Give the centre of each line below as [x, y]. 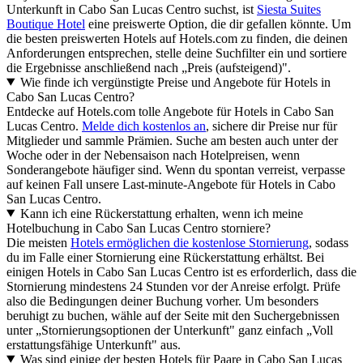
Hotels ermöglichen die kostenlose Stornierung [190, 242]
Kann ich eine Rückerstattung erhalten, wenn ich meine [161, 213]
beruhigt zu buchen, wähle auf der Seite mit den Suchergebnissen [173, 315]
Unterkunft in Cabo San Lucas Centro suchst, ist [132, 9]
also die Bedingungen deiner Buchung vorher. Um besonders [162, 301]
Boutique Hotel [46, 23]
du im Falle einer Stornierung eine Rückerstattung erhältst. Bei [165, 257]
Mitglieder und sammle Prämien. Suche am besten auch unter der [172, 140]
